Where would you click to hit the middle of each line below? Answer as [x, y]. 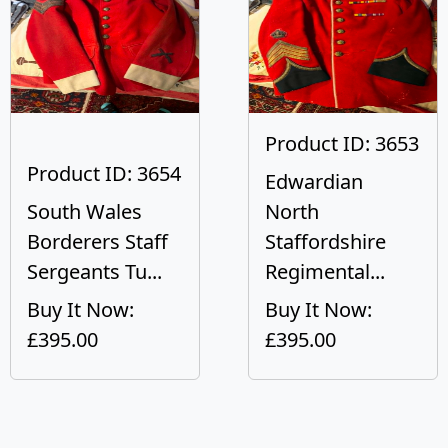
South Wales [84, 211]
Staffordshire [325, 241]
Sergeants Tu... [94, 271]
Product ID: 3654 [104, 173]
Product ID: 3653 [342, 143]
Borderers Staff [97, 241]
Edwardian [314, 181]
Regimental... [325, 271]
